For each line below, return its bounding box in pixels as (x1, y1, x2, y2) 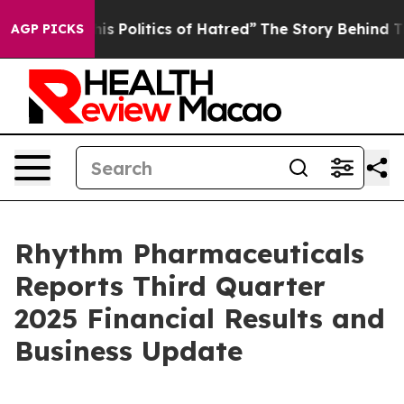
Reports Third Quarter (14, 269, 326, 303)
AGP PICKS (11, 21, 84, 37)
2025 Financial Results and (14, 301, 385, 335)
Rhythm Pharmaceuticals (14, 236, 364, 271)
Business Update (14, 334, 243, 368)
